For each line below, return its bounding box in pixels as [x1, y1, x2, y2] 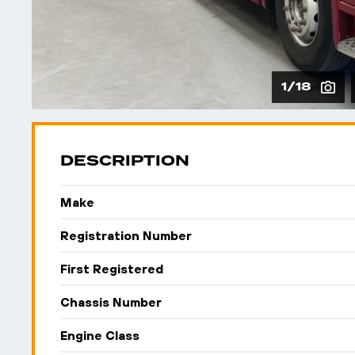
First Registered [60, 261, 163, 276]
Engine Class [60, 328, 139, 342]
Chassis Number [60, 295, 162, 309]
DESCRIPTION [60, 150, 189, 172]
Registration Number [60, 228, 192, 242]
